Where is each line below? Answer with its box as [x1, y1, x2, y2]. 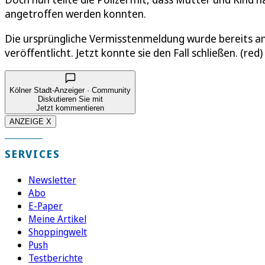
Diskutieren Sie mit [37, 94, 103, 104]
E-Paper [28, 199, 63, 212]
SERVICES [5, 146, 60, 161]
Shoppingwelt [28, 225, 87, 238]
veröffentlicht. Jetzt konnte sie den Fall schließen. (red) [5, 45, 263, 60]
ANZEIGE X [9, 117, 51, 126]
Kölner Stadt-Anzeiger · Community [9, 85, 131, 95]
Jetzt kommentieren [36, 103, 104, 112]
